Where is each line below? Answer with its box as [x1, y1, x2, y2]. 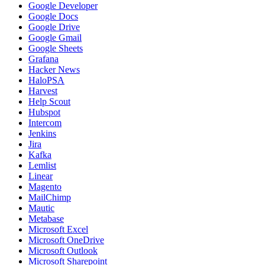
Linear [28, 171, 53, 181]
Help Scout [28, 96, 70, 106]
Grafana [28, 54, 59, 64]
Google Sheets [28, 43, 83, 53]
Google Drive [28, 22, 80, 32]
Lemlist [28, 160, 56, 170]
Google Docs [28, 11, 78, 21]
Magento [28, 182, 62, 192]
